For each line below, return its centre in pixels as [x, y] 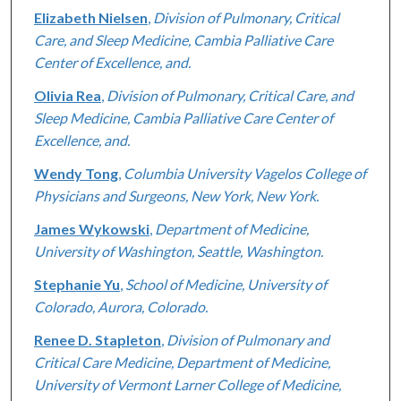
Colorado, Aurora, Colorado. [120, 306]
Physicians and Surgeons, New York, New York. [176, 195]
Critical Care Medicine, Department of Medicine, [182, 362]
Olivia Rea [67, 95]
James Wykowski [91, 228]
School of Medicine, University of [226, 284]
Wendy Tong [76, 173]
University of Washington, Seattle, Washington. [178, 251]
